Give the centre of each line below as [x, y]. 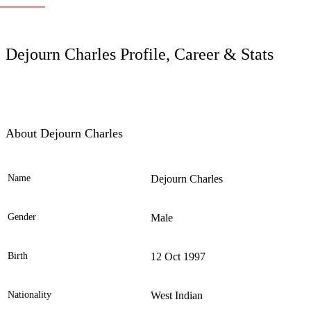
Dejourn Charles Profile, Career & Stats [140, 54]
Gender [22, 217]
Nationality [30, 295]
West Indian [177, 296]
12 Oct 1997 [178, 257]
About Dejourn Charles [64, 134]
